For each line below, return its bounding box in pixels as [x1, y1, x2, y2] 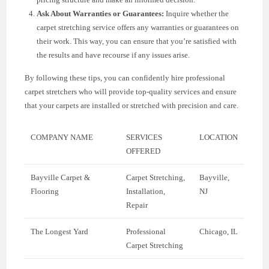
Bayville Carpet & [31, 172, 91, 182]
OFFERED [126, 146, 161, 156]
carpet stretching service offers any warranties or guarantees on [37, 22, 240, 32]
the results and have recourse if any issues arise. [37, 50, 190, 59]
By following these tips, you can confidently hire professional [25, 73, 226, 82]
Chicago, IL [199, 226, 238, 236]
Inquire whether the [164, 8, 229, 18]
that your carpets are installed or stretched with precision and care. [25, 100, 239, 110]
